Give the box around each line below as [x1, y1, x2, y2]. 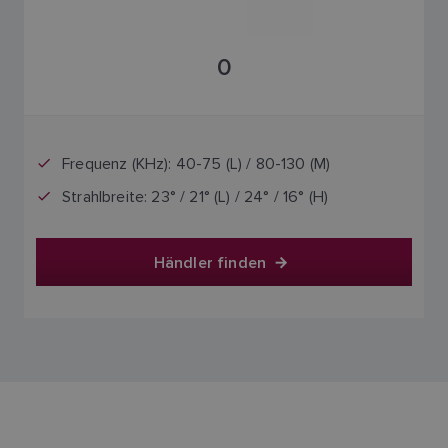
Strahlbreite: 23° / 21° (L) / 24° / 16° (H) [62, 187, 329, 206]
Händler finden [153, 250, 267, 274]
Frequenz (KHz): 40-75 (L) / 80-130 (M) [62, 154, 331, 173]
